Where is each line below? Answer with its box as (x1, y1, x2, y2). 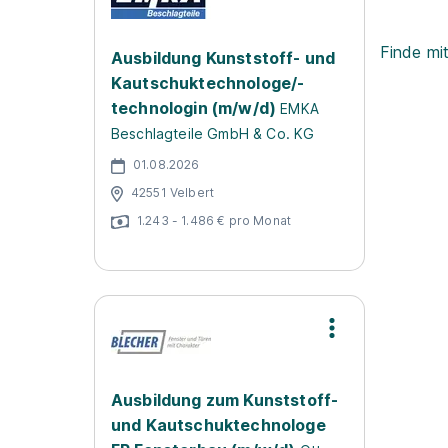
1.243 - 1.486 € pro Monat (137, 212, 291, 228)
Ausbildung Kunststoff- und (111, 48, 336, 68)
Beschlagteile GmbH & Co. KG (111, 125, 315, 142)
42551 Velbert (131, 184, 215, 200)
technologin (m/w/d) (111, 98, 277, 118)
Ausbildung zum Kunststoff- (111, 390, 339, 410)
